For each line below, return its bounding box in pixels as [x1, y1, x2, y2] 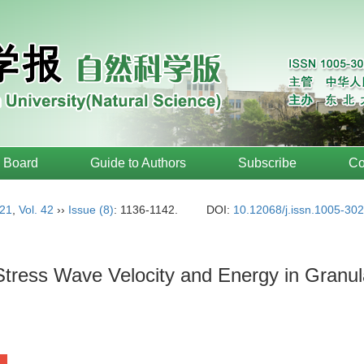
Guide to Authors [90, 156, 186, 170]
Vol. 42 [19, 203, 54, 216]
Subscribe [238, 156, 297, 170]
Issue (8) [68, 203, 114, 216]
